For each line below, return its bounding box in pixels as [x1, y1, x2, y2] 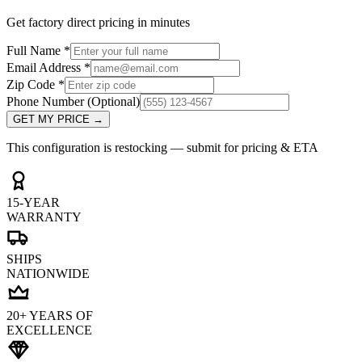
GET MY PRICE [13, 113, 93, 126]
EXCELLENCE [6, 323, 92, 338]
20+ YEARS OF [6, 309, 93, 323]
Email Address [6, 61, 84, 75]
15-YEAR [6, 196, 60, 210]
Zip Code [6, 78, 58, 92]
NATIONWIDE [6, 267, 90, 281]
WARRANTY [6, 210, 82, 225]
